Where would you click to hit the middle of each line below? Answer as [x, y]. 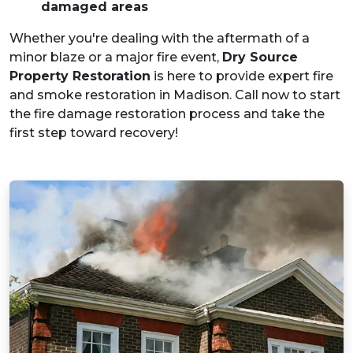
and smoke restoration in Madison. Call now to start [175, 95]
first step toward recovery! [94, 133]
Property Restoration [80, 76]
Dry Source [260, 58]
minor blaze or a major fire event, [116, 58]
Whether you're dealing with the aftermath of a [160, 39]
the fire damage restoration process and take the [167, 114]
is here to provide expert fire [242, 76]
